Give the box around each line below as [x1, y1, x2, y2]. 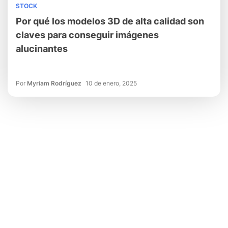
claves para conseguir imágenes [16, 30, 159, 40]
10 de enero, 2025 [85, 79, 137, 87]
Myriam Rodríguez [27, 79, 81, 87]
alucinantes [16, 43, 68, 54]
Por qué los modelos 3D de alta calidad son [16, 16, 204, 26]
